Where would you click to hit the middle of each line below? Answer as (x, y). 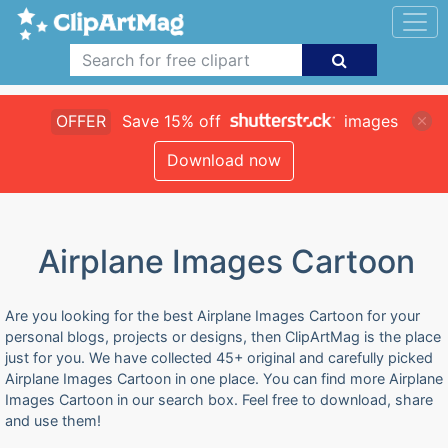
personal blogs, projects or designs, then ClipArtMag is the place (223, 336)
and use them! (53, 420)
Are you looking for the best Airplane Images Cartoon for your (212, 315)
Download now (224, 160)
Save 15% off (171, 121)
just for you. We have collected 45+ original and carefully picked (219, 357)
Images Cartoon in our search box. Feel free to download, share (219, 399)
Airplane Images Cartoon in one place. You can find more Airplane (224, 378)
